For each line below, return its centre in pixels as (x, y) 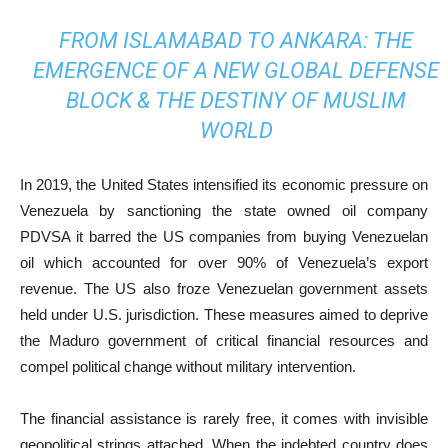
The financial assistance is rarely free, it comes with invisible (224, 418)
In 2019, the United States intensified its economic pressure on (224, 184)
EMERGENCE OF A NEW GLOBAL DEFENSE (236, 70)
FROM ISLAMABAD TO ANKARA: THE (236, 40)
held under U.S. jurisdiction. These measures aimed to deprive (224, 314)
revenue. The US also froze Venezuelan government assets (224, 288)
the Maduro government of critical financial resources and (224, 340)
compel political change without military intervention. (188, 366)
